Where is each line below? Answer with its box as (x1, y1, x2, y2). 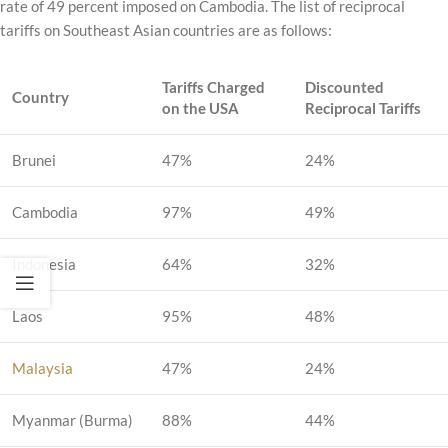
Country (12, 87, 69, 106)
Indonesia (12, 254, 76, 273)
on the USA (162, 98, 239, 117)
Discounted (305, 77, 384, 96)
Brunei (12, 150, 56, 169)
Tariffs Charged (162, 77, 265, 96)
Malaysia (12, 358, 73, 377)
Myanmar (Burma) (12, 410, 133, 429)
